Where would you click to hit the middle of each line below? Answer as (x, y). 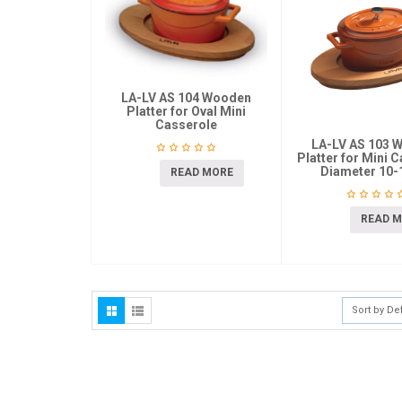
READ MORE (201, 172)
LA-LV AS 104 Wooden (186, 98)
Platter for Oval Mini (186, 112)
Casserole (186, 125)
